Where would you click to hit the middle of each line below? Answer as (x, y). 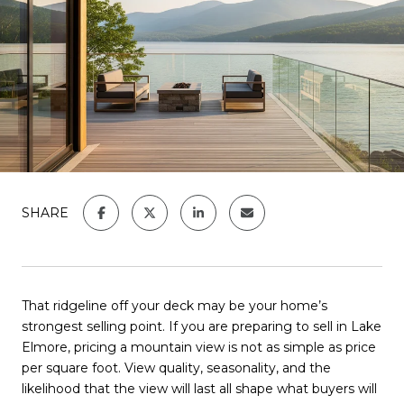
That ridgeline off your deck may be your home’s (174, 306)
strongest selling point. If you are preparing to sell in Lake (202, 326)
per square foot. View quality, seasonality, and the (176, 368)
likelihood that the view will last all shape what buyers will (199, 389)
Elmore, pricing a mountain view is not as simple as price (199, 347)
